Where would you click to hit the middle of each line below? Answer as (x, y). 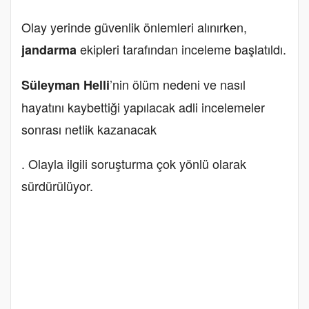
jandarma (49, 49)
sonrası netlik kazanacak (89, 129)
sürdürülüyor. (57, 185)
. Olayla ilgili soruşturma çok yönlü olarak (134, 163)
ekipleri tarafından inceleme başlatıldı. (181, 49)
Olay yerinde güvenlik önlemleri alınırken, (134, 27)
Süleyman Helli (66, 84)
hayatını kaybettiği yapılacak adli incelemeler (143, 107)
